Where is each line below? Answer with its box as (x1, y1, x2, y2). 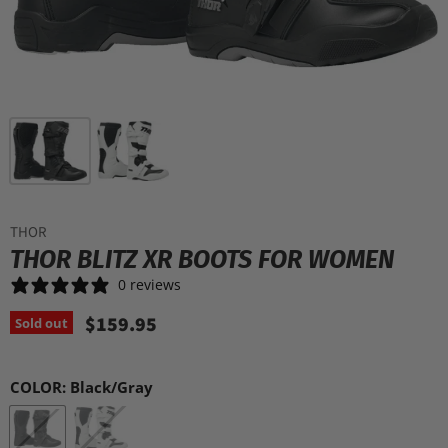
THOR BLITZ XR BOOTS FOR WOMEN (10, 244, 394, 275)
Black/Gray (70, 377, 153, 397)
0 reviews (118, 274, 181, 294)
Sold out (15, 313, 68, 332)
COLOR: (10, 377, 70, 397)
